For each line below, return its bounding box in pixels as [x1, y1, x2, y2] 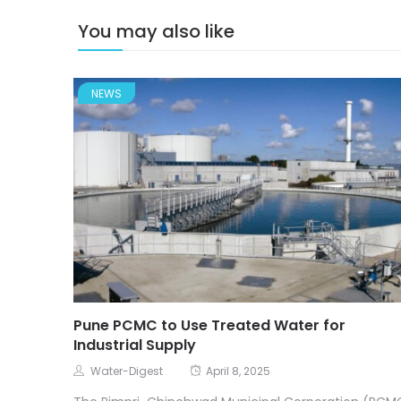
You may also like [78, 19, 235, 45]
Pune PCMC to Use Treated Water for [73, 316, 346, 337]
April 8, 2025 [206, 364, 270, 380]
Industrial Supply [73, 336, 196, 357]
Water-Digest [90, 364, 163, 380]
